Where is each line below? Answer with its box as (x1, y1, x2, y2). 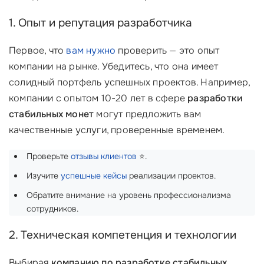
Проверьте (27, 151, 71, 161)
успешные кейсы (61, 170, 127, 181)
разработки (187, 92, 243, 104)
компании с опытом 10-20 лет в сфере (9, 92, 188, 104)
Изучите (27, 170, 61, 181)
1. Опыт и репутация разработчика (9, 16, 192, 30)
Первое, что (9, 44, 67, 57)
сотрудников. (27, 203, 78, 214)
